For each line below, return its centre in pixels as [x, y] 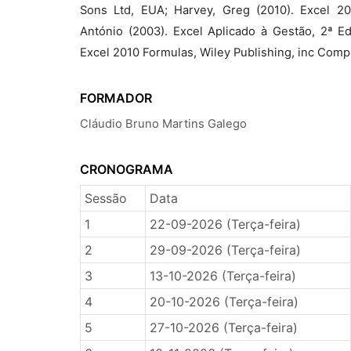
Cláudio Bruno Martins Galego [163, 124]
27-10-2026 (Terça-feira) [223, 327]
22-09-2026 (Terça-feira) [225, 224]
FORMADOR [116, 98]
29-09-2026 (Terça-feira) [225, 250]
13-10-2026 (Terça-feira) [223, 276]
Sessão [105, 198]
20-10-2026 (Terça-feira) [224, 302]
